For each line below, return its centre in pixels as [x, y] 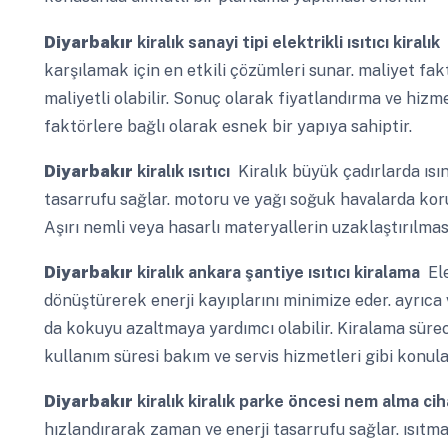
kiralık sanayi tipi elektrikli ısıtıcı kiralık [286, 42]
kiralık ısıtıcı [181, 171]
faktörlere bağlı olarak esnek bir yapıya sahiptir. [227, 126]
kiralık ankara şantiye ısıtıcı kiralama [276, 272]
